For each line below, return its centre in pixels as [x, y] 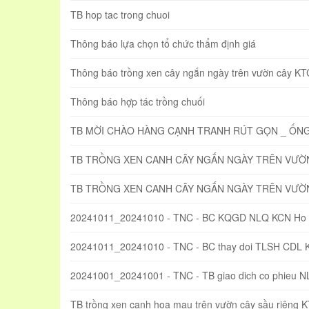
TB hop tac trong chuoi [120, 15]
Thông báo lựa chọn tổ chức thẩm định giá [163, 44]
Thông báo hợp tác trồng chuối [138, 102]
